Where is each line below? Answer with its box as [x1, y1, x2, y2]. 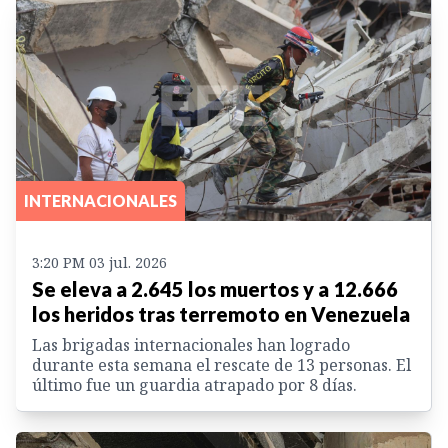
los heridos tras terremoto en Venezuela [32, 301, 410, 326]
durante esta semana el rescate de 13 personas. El [32, 353, 411, 376]
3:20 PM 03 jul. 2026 [32, 252, 167, 272]
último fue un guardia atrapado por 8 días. [32, 373, 357, 396]
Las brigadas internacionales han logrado [32, 333, 350, 356]
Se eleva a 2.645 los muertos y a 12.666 [32, 276, 398, 301]
